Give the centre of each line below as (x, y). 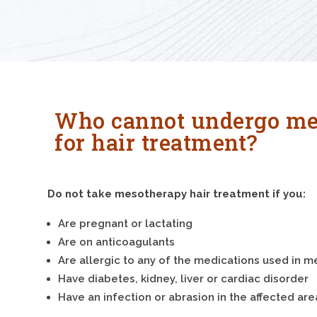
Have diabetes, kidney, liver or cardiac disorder (184, 278)
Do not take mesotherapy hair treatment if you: (177, 194)
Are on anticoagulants (117, 242)
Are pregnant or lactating (126, 223)
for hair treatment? (156, 143)
